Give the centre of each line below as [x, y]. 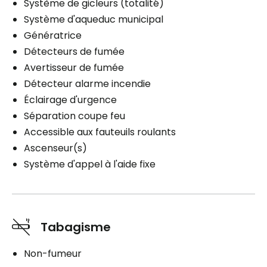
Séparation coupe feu [74, 116]
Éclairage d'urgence [70, 100]
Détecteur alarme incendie [87, 84]
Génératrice [53, 36]
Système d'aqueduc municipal [94, 20]
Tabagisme [76, 227]
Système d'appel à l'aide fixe [90, 164]
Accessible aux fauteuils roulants [100, 132]
